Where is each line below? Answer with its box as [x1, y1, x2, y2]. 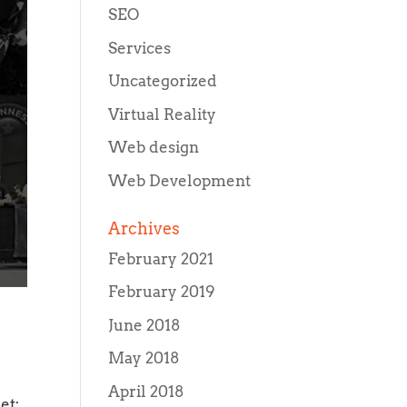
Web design [108, 138, 200, 156]
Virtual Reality [108, 104, 217, 124]
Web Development [108, 171, 252, 190]
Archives [108, 218, 181, 238]
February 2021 [108, 249, 214, 268]
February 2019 [108, 283, 216, 301]
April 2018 [108, 382, 185, 401]
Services [108, 38, 172, 57]
